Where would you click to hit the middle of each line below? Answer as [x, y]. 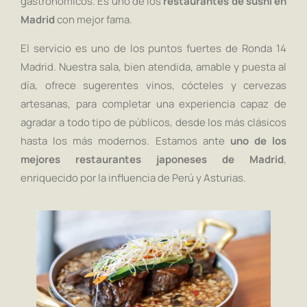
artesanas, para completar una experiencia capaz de [153, 103]
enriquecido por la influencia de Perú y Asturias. [133, 177]
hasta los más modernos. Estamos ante [125, 140]
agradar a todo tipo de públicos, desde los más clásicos [153, 122]
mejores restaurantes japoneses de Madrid [152, 159]
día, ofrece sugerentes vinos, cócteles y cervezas [153, 85]
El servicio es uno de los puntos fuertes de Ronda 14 [153, 48]
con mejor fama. [94, 20]
